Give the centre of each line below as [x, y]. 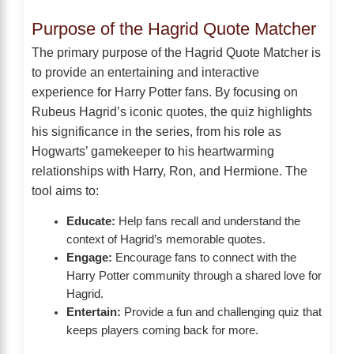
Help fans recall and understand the [207, 221]
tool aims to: [65, 190]
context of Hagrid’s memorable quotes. [166, 239]
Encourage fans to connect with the [204, 258]
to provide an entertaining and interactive [145, 72]
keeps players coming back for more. [162, 330]
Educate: [90, 221]
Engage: [89, 258]
